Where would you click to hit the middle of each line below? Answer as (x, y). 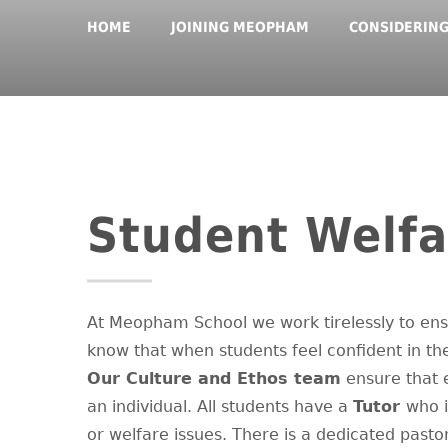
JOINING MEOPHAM (240, 27)
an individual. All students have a (220, 407)
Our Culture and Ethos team (214, 379)
